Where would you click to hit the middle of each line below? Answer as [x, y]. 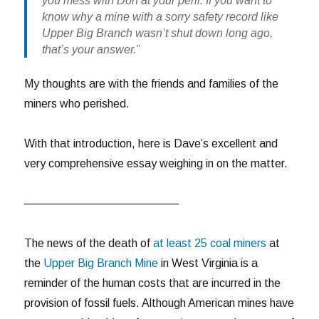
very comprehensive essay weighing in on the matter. [156, 164]
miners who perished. [77, 104]
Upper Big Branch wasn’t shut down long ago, [157, 33]
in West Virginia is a [208, 263]
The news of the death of [89, 244]
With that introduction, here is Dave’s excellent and [151, 144]
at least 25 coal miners [210, 244]
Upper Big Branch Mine [100, 263]
